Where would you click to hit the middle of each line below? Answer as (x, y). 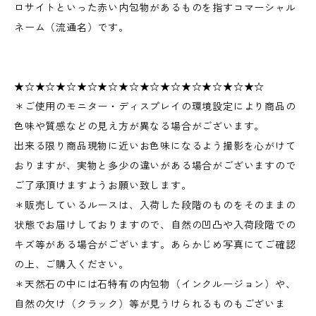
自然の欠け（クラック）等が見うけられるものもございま (150, 304)
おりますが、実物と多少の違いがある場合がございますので (155, 166)
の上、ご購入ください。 (72, 265)
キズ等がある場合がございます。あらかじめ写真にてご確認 (155, 245)
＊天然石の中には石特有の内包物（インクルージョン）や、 (155, 284)
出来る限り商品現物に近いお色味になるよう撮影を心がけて (155, 146)
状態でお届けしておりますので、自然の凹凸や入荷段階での (155, 225)
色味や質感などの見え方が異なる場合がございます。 (140, 126)
